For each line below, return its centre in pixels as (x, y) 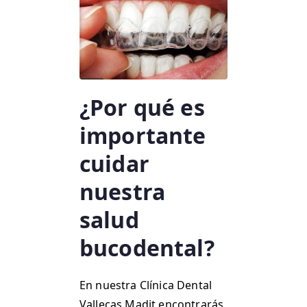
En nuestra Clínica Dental (146, 285)
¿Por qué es (142, 108)
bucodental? (147, 248)
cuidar (114, 164)
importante (143, 136)
